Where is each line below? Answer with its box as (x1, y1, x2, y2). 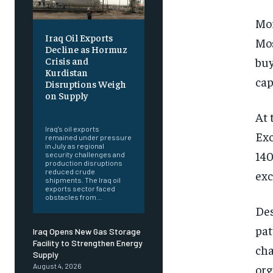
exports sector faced (45, 184, 115, 193)
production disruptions (45, 158, 122, 168)
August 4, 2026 (33, 261, 82, 271)
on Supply (45, 89, 88, 102)
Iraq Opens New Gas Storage (33, 226, 141, 237)
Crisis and (45, 54, 88, 67)
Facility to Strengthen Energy (33, 238, 143, 249)
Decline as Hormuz (45, 43, 127, 55)
